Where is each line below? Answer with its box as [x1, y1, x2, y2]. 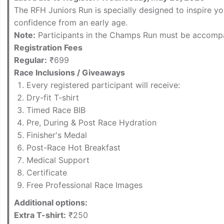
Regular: [14, 54, 47, 65]
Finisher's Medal [26, 129, 87, 140]
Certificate [26, 167, 67, 177]
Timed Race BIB [26, 104, 85, 115]
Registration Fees [14, 42, 82, 52]
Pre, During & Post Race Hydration [26, 117, 156, 127]
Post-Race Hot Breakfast [26, 142, 120, 152]
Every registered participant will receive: [26, 79, 180, 90]
